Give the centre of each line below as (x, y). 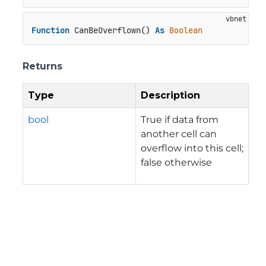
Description (170, 95)
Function (50, 31)
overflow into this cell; (192, 148)
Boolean (186, 31)
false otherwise (176, 162)
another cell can (179, 134)
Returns (42, 66)
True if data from (180, 119)
